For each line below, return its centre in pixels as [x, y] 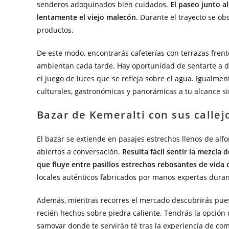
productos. [55, 30]
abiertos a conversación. [79, 152]
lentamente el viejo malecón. [87, 17]
